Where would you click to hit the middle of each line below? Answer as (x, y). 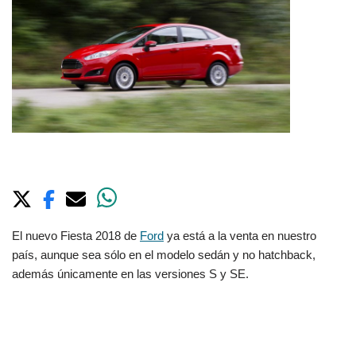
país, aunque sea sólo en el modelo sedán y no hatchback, (164, 255)
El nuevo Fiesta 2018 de (76, 236)
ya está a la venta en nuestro (240, 236)
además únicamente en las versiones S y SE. (130, 274)
